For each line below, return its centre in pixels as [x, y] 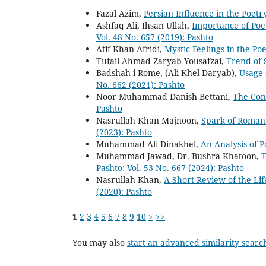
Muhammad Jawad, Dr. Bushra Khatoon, [179, 156]
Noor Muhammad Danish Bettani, [164, 97]
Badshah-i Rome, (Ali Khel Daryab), [168, 73]
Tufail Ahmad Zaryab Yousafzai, [161, 61]
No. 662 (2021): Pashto [140, 85]
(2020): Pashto [124, 192]
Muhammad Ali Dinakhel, [148, 144]
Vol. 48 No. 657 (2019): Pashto [155, 37]
